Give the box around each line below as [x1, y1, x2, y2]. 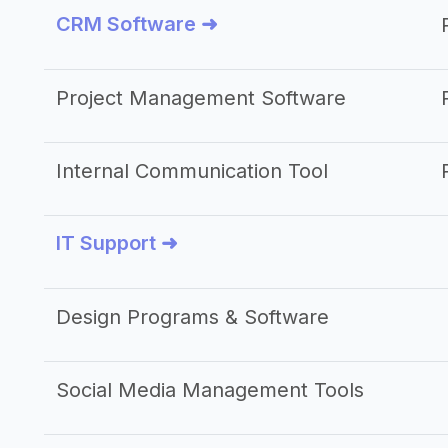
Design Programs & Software [56, 305, 329, 329]
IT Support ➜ [56, 231, 178, 255]
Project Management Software [56, 86, 346, 110]
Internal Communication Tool [56, 159, 328, 183]
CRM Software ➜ [56, 12, 218, 36]
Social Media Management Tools [56, 378, 364, 402]
